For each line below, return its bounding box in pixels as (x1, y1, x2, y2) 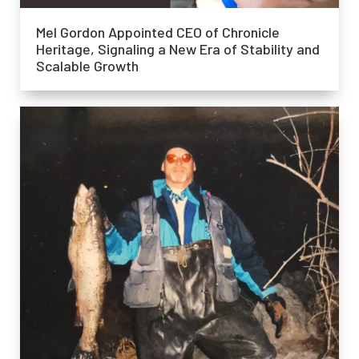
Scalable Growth (36, 57, 139, 75)
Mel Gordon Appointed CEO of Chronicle (36, 23, 280, 42)
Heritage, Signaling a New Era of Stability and (36, 40, 320, 58)
